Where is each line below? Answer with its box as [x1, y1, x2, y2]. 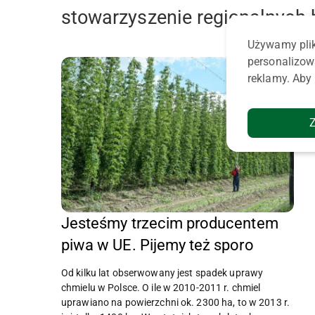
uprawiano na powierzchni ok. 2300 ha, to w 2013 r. [61, 296, 290, 308]
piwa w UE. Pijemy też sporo [61, 236, 254, 254]
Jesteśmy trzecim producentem [61, 214, 278, 232]
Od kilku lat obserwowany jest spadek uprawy [61, 266, 264, 278]
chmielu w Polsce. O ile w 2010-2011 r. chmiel [61, 281, 261, 293]
